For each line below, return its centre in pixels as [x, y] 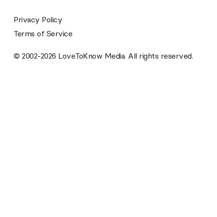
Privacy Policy [38, 20]
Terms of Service [43, 34]
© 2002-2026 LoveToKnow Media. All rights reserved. [103, 56]
